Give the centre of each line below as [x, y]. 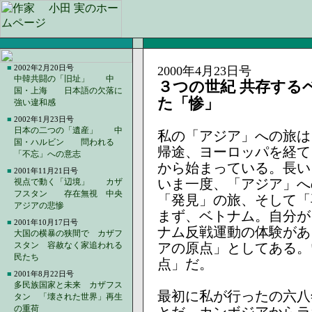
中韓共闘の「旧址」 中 [64, 79]
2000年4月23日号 [204, 71]
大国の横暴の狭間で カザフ [68, 233]
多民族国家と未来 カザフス [68, 285]
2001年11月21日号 [46, 171]
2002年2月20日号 [44, 68]
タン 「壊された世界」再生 [68, 297]
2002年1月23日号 [44, 119]
